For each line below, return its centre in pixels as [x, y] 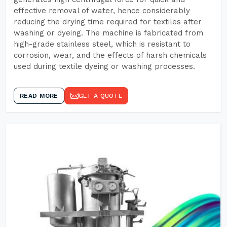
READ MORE [39, 96]
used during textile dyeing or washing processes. [104, 66]
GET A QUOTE [100, 96]
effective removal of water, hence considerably [102, 11]
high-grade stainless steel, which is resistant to [102, 44]
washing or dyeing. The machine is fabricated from [108, 33]
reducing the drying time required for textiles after [108, 22]
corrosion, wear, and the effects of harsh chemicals [110, 55]
